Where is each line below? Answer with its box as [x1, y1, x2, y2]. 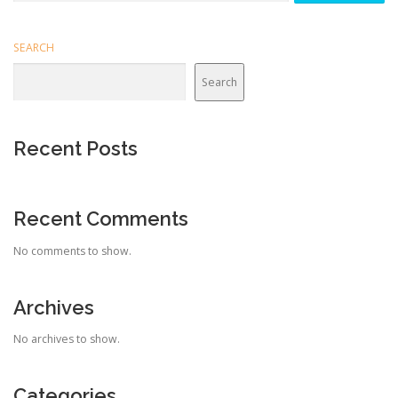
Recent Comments [13, 207, 188, 231]
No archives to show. [13, 330, 120, 346]
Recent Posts [13, 137, 138, 161]
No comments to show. [13, 243, 131, 259]
